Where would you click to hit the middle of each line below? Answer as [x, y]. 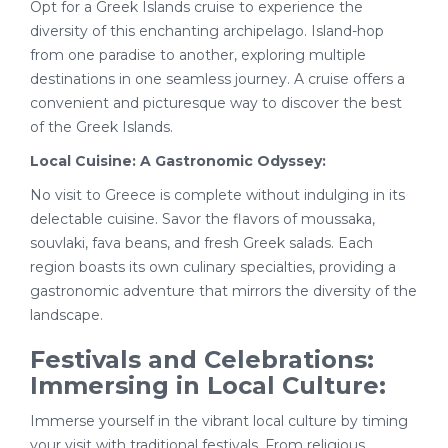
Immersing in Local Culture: [208, 385]
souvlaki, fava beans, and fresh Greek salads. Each [201, 243]
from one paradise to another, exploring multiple [198, 55]
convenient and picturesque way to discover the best [216, 103]
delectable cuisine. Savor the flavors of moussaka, [202, 219]
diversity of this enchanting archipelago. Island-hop [207, 31]
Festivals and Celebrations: [202, 359]
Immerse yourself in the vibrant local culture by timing [219, 421]
